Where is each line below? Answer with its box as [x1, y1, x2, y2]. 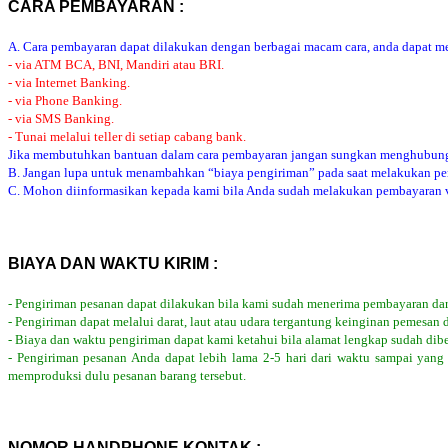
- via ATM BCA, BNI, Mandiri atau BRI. [8, 57, 224, 73]
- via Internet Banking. [8, 75, 130, 91]
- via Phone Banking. [8, 93, 122, 109]
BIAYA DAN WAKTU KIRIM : [8, 254, 218, 272]
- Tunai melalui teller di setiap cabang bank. [8, 129, 246, 145]
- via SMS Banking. [8, 111, 114, 127]
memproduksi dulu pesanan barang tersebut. [8, 367, 246, 383]
